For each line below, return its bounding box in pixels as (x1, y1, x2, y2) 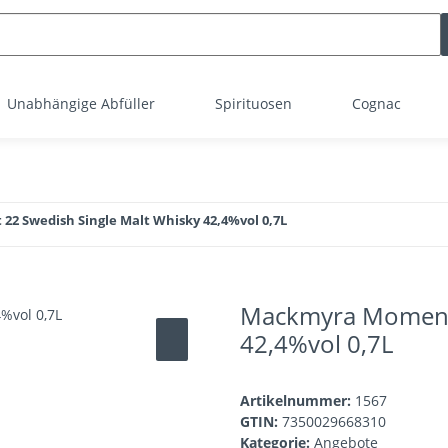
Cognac (352, 94, 401, 113)
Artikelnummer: (240, 391, 355, 411)
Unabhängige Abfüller (7, 94, 155, 113)
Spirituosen (215, 94, 292, 113)
